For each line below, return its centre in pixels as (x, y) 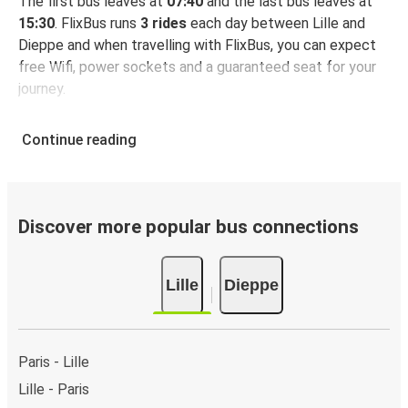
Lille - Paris (54, 389)
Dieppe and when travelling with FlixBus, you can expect (197, 46)
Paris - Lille (54, 362)
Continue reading (79, 140)
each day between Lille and (276, 24)
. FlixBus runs (97, 24)
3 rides (163, 24)
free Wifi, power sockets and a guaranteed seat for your (197, 67)
